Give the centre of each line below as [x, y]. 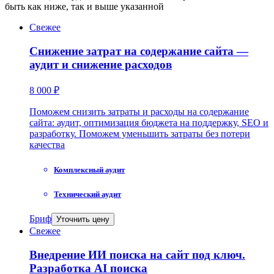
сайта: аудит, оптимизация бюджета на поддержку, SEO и [149, 122]
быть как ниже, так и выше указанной [84, 7]
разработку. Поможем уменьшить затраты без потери [140, 133]
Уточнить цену [83, 220]
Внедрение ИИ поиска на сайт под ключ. [137, 254]
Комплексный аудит [89, 169]
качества [47, 144]
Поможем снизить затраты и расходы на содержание [139, 111]
